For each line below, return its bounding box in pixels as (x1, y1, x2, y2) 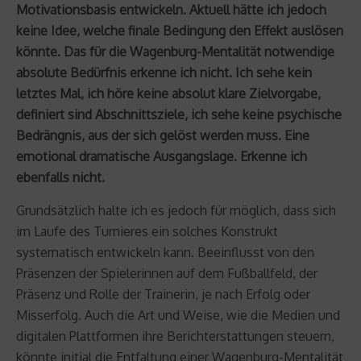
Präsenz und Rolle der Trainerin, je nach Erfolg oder (16, 285, 310, 302)
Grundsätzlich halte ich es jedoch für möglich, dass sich (16, 201, 336, 218)
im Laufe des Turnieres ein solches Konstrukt (16, 222, 278, 239)
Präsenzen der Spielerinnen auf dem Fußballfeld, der (16, 264, 317, 281)
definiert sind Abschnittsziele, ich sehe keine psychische (16, 106, 342, 122)
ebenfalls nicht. (16, 168, 105, 185)
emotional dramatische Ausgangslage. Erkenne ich (16, 147, 307, 164)
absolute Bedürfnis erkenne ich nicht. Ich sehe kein (16, 64, 312, 81)
